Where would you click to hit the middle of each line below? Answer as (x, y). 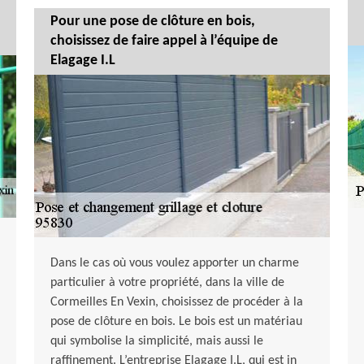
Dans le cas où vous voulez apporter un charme (174, 264)
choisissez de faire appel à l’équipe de (164, 41)
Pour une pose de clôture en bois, (152, 22)
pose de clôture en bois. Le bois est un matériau (176, 322)
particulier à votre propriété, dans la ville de (167, 283)
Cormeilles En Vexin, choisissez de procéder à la (176, 303)
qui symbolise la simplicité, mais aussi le (156, 342)
